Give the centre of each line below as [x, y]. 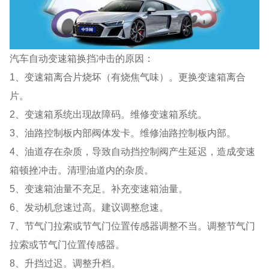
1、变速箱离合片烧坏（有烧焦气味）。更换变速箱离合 [128, 77]
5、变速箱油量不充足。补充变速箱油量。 [99, 188]
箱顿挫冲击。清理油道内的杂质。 [82, 170]
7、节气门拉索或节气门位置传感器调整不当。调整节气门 [133, 225]
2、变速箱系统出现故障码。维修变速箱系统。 [109, 114]
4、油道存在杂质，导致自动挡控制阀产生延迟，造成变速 [133, 151]
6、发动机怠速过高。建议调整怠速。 [89, 207]
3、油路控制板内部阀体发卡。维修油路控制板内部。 [123, 132]
